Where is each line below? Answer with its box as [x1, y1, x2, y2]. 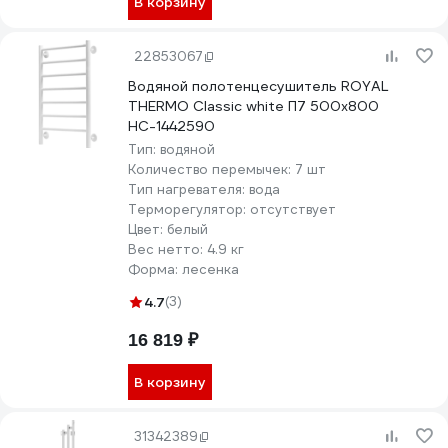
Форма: [128, 261, 182, 278]
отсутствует [250, 201, 336, 218]
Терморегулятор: [128, 201, 250, 218]
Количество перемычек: [128, 161, 295, 178]
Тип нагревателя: [128, 181, 249, 198]
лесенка [182, 261, 239, 278]
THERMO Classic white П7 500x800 [128, 97, 379, 115]
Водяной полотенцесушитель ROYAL [128, 77, 388, 95]
